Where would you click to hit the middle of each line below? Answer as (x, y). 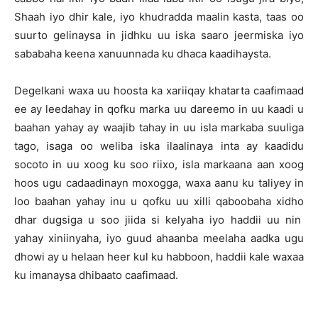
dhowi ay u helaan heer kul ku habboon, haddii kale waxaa (159, 257)
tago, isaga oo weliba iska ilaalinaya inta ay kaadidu (159, 146)
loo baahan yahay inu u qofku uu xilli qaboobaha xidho (159, 201)
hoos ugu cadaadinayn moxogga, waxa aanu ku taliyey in (159, 183)
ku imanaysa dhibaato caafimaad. (96, 275)
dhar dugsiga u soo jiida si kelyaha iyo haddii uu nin (159, 220)
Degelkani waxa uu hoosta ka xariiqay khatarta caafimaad (159, 91)
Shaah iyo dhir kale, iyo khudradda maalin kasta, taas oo (159, 17)
